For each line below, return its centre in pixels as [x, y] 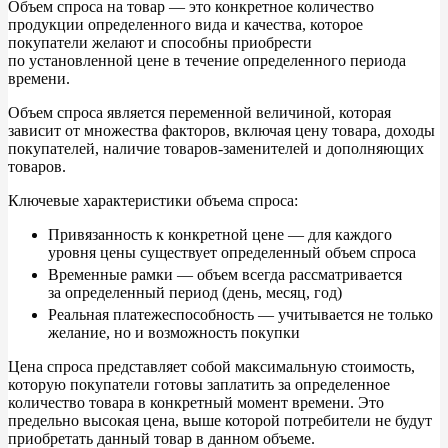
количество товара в [77, 403]
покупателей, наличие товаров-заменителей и [165, 149]
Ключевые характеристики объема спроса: [153, 201]
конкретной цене [226, 235]
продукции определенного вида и [124, 25]
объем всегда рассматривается [297, 275]
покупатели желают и [82, 43]
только [410, 315]
